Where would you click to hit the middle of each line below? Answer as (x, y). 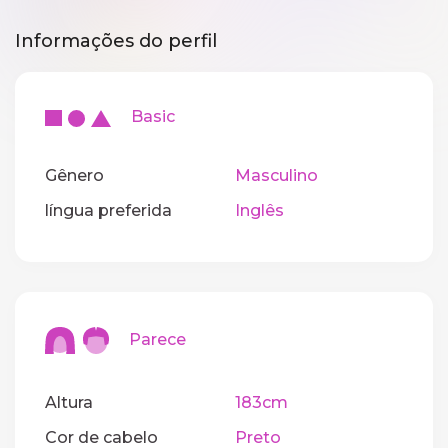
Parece (147, 339)
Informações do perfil (116, 41)
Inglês (259, 210)
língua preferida (108, 210)
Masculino (276, 175)
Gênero (74, 175)
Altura (69, 403)
